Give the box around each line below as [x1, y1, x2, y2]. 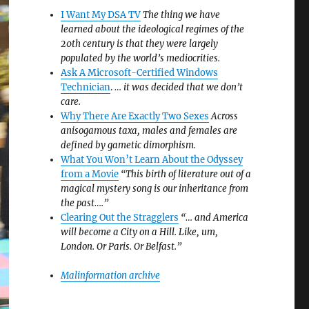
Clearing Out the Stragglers [61, 212, 179, 224]
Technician [61, 81, 111, 94]
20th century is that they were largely [61, 38, 219, 50]
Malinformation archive [61, 270, 161, 282]
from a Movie [61, 168, 119, 181]
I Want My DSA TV [61, 9, 141, 21]
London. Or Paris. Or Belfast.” [61, 241, 182, 253]
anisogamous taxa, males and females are [61, 125, 238, 137]
